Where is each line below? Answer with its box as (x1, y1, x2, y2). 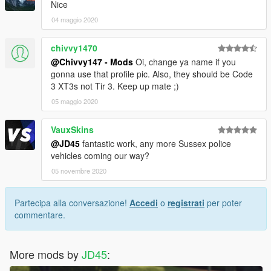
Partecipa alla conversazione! (15, 196, 129, 209)
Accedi (129, 196, 158, 209)
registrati (168, 196, 204, 209)
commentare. (15, 208, 65, 221)
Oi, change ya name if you (133, 55, 236, 68)
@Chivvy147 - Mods (51, 55, 133, 68)
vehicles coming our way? (51, 149, 149, 162)
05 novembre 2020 (51, 165, 106, 175)
